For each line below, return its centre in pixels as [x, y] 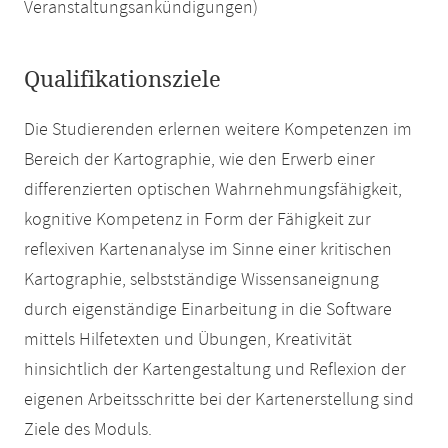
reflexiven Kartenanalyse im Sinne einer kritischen [208, 250]
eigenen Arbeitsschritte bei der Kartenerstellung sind [219, 400]
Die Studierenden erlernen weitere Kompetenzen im [218, 130]
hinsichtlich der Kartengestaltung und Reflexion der [215, 370]
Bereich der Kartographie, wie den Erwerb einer [199, 160]
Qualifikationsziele [122, 80]
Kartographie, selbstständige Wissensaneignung [201, 280]
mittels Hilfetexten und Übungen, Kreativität [188, 340]
